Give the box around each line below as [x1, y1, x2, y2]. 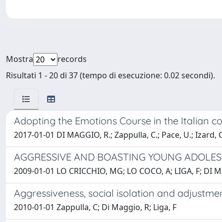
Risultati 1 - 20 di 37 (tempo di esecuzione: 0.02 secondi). [6, 70, 215, 81]
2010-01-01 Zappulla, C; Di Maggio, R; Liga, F [14, 202, 176, 213]
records [57, 54, 87, 65]
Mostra [6, 54, 33, 65]
